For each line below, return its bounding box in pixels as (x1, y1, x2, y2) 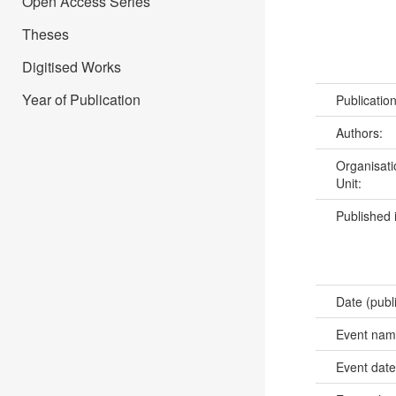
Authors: (335, 123, 386, 141)
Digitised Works (22, 57, 121, 77)
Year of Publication (22, 89, 141, 110)
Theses (22, 24, 69, 44)
